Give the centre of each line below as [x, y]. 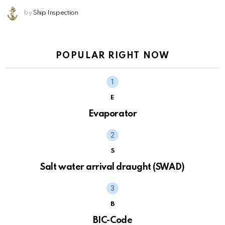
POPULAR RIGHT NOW [113, 55]
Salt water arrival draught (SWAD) [113, 167]
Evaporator [113, 114]
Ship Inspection [55, 13]
